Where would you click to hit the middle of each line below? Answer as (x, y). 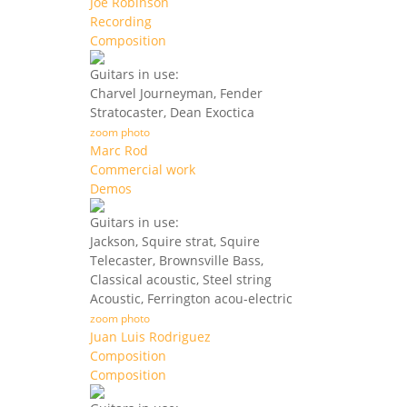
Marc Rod (119, 151)
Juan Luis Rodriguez (150, 337)
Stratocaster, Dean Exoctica (172, 113)
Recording (121, 22)
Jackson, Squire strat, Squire (175, 242)
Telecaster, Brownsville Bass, (177, 261)
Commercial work (143, 170)
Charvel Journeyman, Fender (176, 94)
